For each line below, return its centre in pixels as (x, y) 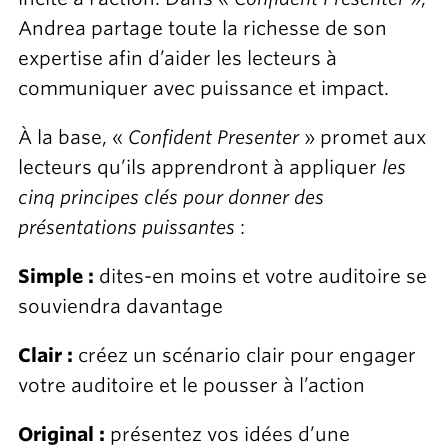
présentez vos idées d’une (227, 434)
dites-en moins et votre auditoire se (260, 277)
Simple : (55, 277)
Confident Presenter (213, 138)
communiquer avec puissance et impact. (203, 89)
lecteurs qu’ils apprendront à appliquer (199, 168)
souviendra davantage (120, 307)
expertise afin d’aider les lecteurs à (177, 59)
